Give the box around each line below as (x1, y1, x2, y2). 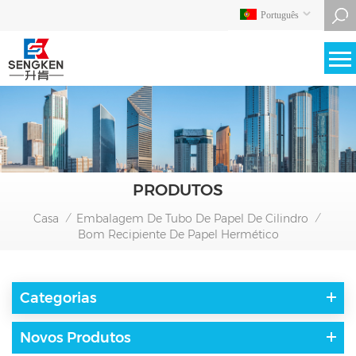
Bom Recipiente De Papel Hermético (77, 226, 279, 242)
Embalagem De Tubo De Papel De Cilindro (76, 211, 308, 226)
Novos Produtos (20, 328, 131, 346)
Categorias (20, 288, 97, 307)
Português (261, 10, 299, 21)
